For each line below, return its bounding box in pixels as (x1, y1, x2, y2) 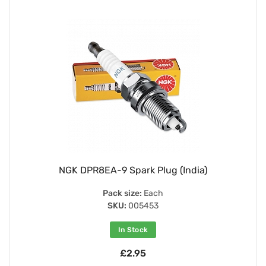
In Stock (118, 225, 148, 234)
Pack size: (103, 188, 142, 198)
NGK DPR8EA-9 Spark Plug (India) (59, 164, 207, 176)
